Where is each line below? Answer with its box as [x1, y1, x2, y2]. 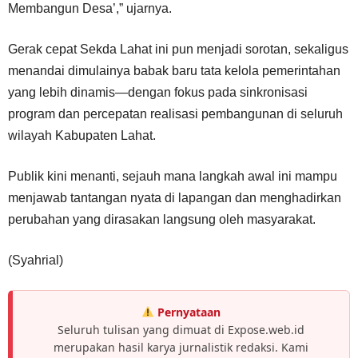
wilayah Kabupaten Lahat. [8, 128, 156, 142]
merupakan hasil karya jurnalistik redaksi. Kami [54, 339, 308, 355]
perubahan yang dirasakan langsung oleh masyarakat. [8, 212, 316, 226]
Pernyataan [157, 304, 221, 320]
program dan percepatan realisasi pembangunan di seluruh [8, 106, 343, 121]
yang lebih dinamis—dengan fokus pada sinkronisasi [8, 85, 308, 99]
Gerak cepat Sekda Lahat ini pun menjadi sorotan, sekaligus [8, 42, 348, 56]
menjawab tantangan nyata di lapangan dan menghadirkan [8, 190, 341, 205]
